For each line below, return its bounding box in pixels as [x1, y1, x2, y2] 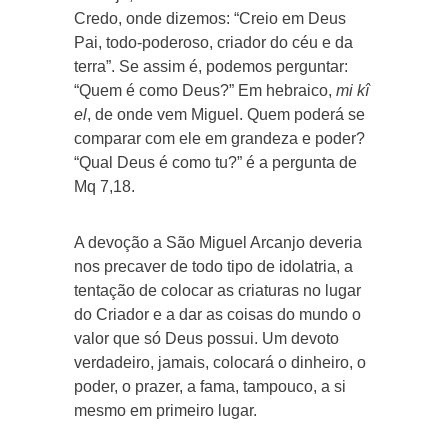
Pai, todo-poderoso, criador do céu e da [74, 33, 353, 51]
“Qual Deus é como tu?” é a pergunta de [74, 153, 357, 171]
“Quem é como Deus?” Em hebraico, [74, 81, 336, 99]
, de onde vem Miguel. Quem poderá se [87, 105, 365, 123]
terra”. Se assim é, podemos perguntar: [74, 57, 348, 75]
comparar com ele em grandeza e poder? [74, 129, 365, 147]
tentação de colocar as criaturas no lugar [74, 281, 361, 299]
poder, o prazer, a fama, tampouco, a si [74, 377, 346, 395]
